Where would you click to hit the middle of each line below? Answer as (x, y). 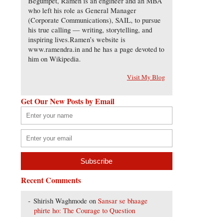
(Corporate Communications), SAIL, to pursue (94, 20)
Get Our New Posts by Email (67, 101)
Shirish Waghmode (61, 201)
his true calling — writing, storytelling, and (90, 30)
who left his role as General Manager (82, 11)
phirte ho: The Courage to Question (85, 211)
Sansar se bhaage (123, 201)
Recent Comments (51, 180)
